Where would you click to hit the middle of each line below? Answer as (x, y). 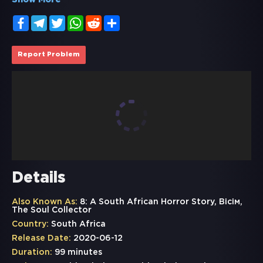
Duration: (32, 253)
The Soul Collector (52, 210)
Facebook (49, 20)
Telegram (66, 20)
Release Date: (41, 239)
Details (39, 178)
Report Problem (49, 55)
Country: (30, 225)
